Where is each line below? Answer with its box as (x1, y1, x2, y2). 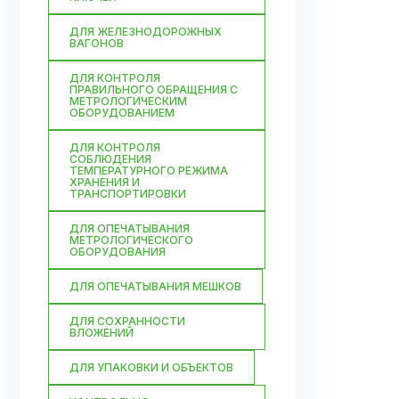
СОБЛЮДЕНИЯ (69, 152, 151, 166)
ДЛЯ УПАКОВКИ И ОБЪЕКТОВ (69, 361, 233, 374)
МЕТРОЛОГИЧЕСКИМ (69, 94, 187, 108)
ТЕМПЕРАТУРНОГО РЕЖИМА (69, 164, 228, 177)
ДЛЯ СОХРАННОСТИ (69, 314, 185, 328)
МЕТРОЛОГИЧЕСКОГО (69, 233, 193, 247)
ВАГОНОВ (69, 37, 124, 50)
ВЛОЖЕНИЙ (69, 326, 134, 339)
